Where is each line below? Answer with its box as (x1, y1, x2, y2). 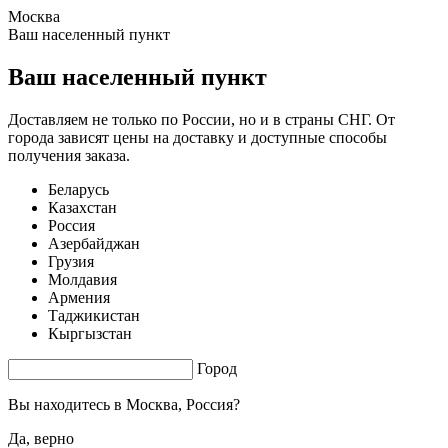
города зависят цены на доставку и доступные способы (8, 128, 387, 146)
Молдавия (48, 270, 117, 288)
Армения (48, 288, 110, 306)
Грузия (48, 252, 94, 270)
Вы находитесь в (8, 395, 126, 413)
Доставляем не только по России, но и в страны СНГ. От (8, 110, 395, 128)
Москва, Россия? (126, 395, 240, 413)
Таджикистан (48, 306, 140, 324)
